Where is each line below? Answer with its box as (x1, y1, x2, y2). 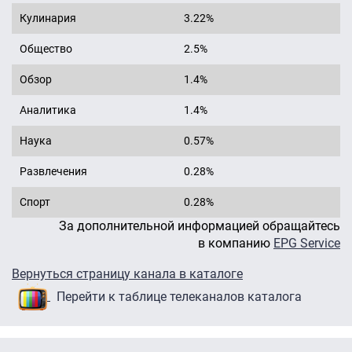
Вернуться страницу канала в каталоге (12, 266, 243, 282)
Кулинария (20, 12, 76, 25)
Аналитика (20, 104, 76, 117)
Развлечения (20, 165, 87, 178)
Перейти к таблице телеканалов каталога (57, 288, 302, 304)
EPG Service (273, 236, 340, 251)
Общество (20, 42, 72, 56)
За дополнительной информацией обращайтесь (59, 218, 340, 234)
